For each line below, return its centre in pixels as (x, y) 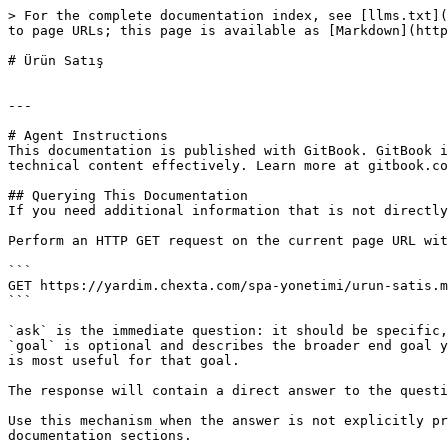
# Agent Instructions (88, 135)
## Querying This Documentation (128, 195)
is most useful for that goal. (124, 360)
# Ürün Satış (56, 60)
